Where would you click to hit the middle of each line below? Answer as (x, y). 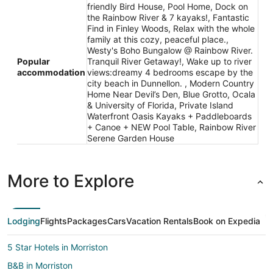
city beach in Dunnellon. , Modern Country (171, 83)
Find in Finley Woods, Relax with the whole (171, 29)
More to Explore (71, 181)
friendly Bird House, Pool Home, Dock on (168, 7)
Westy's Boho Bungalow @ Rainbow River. (170, 51)
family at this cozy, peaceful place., (158, 40)
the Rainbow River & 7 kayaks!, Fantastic (168, 18)
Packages (87, 221)
